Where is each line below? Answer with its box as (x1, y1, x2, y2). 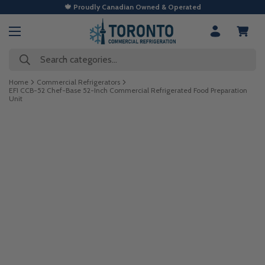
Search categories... (40, 54, 117, 65)
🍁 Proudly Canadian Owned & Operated (64, 2, 201, 11)
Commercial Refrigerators (37, 77, 120, 86)
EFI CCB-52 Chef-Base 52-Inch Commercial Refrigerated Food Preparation (9, 86, 247, 95)
